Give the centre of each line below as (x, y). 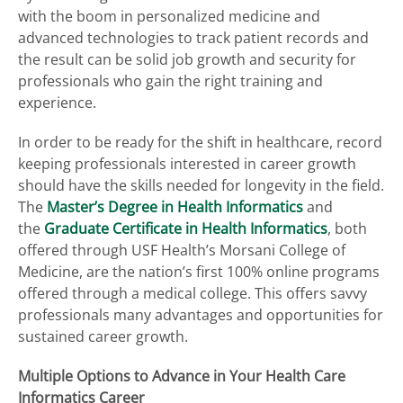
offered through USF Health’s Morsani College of (182, 250)
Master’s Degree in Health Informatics (175, 206)
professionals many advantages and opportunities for (201, 314)
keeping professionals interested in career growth (187, 163)
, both (347, 228)
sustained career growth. (103, 336)
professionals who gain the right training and (170, 81)
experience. (57, 102)
